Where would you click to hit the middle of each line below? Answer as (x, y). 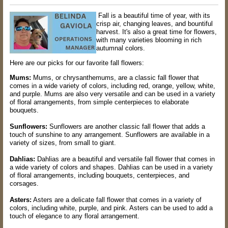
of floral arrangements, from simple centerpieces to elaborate (99, 102)
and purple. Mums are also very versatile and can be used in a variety (112, 94)
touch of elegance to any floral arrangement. (75, 216)
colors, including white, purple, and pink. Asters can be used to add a (111, 208)
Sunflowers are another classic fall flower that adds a (126, 126)
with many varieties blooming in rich (149, 40)
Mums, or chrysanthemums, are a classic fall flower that (115, 77)
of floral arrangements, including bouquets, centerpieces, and (99, 175)
